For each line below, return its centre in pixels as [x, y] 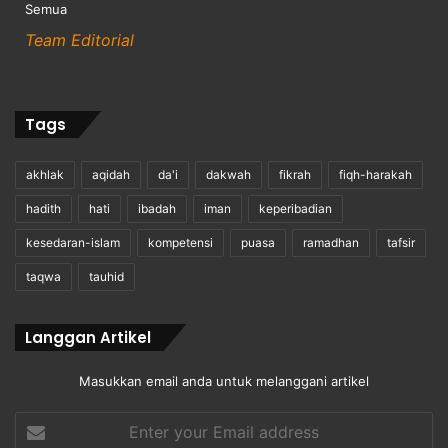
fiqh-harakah [375, 174]
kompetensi [180, 242]
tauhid [106, 276]
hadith [43, 208]
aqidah [111, 174]
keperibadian [295, 208]
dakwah [228, 174]
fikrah [295, 174]
